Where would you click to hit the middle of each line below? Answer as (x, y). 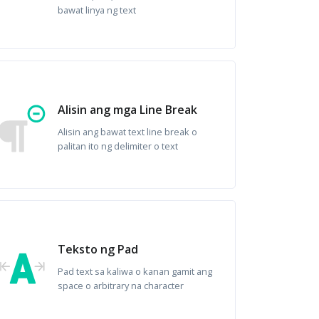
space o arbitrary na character (120, 286)
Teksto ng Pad (98, 249)
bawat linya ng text (96, 10)
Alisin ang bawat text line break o (127, 132)
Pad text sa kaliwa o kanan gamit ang (135, 271)
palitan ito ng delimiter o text (117, 146)
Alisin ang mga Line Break (127, 110)
